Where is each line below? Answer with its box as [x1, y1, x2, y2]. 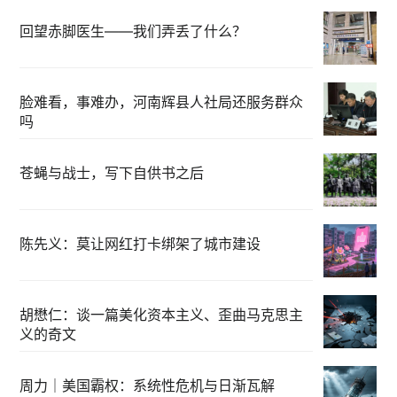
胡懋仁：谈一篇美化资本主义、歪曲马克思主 [19, 306, 304, 324]
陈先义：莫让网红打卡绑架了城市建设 [19, 235, 261, 253]
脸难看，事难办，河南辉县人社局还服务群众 [19, 93, 304, 112]
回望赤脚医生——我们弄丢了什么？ [19, 22, 247, 41]
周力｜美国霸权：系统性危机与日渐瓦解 [19, 377, 276, 395]
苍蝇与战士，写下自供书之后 [19, 164, 205, 183]
